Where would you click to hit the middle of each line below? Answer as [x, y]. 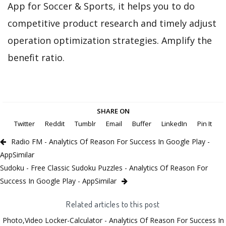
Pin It [205, 124]
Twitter [24, 124]
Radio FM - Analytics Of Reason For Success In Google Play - [110, 142]
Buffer [142, 124]
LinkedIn [174, 124]
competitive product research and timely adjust [112, 23]
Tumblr [85, 124]
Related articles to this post [113, 204]
